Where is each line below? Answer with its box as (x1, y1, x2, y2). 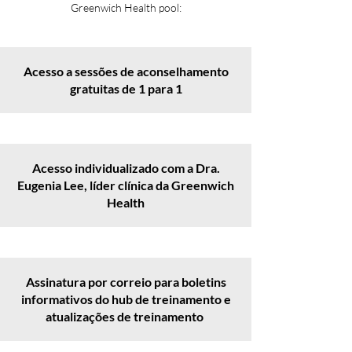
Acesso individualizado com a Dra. (31, 160, 220, 175)
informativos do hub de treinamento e (20, 291, 231, 306)
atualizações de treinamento (46, 309, 206, 324)
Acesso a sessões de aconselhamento (23, 64, 229, 79)
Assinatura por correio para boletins (25, 274, 226, 289)
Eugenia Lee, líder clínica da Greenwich (17, 178, 234, 192)
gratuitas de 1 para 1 (69, 81, 182, 96)
